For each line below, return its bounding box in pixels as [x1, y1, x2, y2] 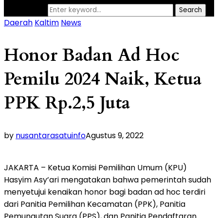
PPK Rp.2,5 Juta [4, 91, 130, 115]
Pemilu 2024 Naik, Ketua [4, 67, 201, 91]
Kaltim [35, 17, 59, 28]
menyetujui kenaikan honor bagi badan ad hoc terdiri [4, 186, 205, 198]
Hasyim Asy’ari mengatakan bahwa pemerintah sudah [4, 174, 211, 185]
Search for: [4, 4, 46, 15]
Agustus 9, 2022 [86, 129, 144, 141]
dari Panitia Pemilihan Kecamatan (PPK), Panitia [4, 198, 185, 210]
